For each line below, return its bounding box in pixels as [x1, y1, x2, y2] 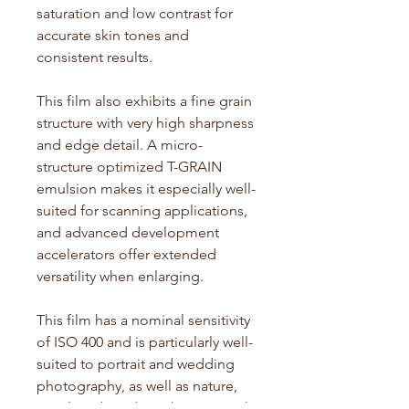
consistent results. [37, 47, 156, 66]
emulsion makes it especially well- [37, 179, 256, 197]
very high [127, 113, 185, 131]
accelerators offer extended [37, 245, 216, 263]
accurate [37, 26, 91, 44]
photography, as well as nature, [37, 376, 237, 394]
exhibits [125, 91, 176, 110]
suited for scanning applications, [37, 201, 247, 219]
